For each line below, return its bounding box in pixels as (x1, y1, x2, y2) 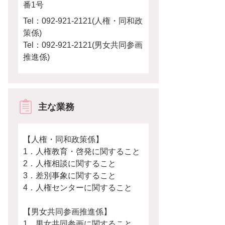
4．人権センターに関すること (23, 183, 132, 192)
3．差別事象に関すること (23, 171, 116, 180)
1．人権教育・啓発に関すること (23, 147, 140, 156)
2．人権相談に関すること (23, 159, 116, 168)
